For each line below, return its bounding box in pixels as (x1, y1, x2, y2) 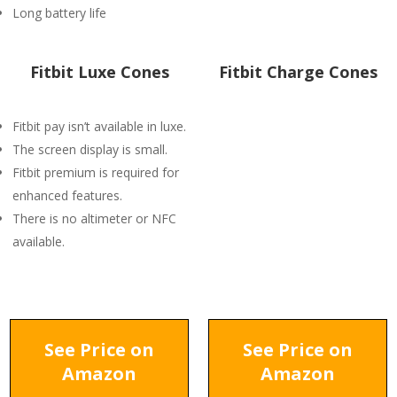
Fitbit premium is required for (12, 164, 179, 181)
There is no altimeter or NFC (12, 210, 176, 227)
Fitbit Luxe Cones (29, 61, 169, 82)
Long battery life (12, 4, 106, 21)
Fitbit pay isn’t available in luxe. (12, 118, 186, 135)
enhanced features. (12, 187, 122, 204)
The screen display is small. (12, 141, 167, 158)
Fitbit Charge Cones (218, 61, 378, 82)
